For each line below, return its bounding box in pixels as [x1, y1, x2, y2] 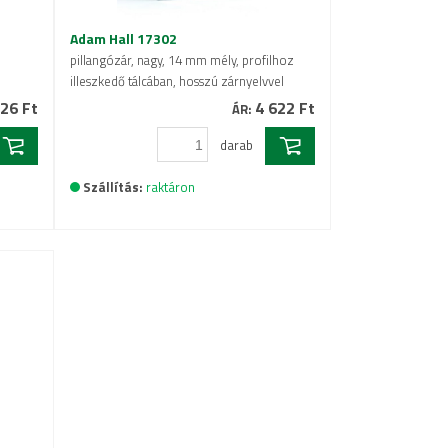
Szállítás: [82, 177, 143, 198]
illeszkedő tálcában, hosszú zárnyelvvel [69, 71, 284, 91]
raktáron [145, 177, 195, 198]
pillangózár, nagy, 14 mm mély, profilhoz [69, 50, 294, 70]
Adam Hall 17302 [69, 28, 177, 49]
